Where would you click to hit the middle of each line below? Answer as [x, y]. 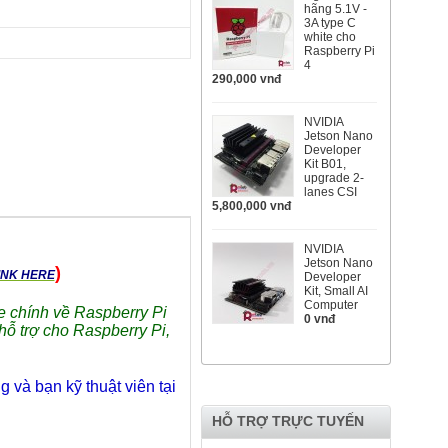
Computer [331, 305]
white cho [330, 37]
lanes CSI [330, 192]
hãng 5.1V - [335, 9]
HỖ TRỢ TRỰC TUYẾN [288, 421]
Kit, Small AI [336, 291]
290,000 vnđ [246, 79]
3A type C [330, 23]
